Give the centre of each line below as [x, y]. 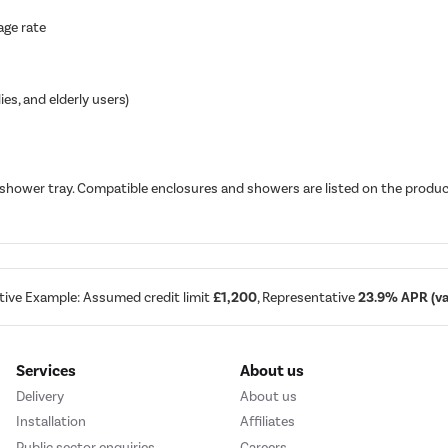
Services [46, 370]
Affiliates [267, 422]
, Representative [307, 297]
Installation [51, 422]
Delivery [40, 396]
